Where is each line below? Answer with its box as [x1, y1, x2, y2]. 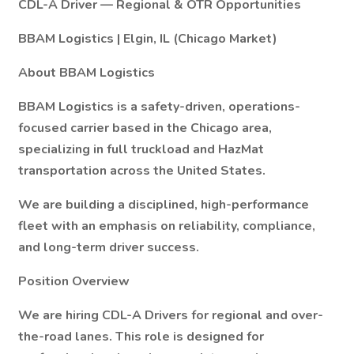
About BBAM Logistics [18, 64, 155, 81]
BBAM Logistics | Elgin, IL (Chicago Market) [18, 30, 277, 47]
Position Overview [18, 273, 130, 290]
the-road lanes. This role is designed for [18, 328, 264, 345]
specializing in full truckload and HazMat [18, 141, 264, 158]
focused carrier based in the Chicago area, [18, 119, 272, 137]
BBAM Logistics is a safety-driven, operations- [18, 98, 300, 115]
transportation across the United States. [18, 162, 265, 179]
